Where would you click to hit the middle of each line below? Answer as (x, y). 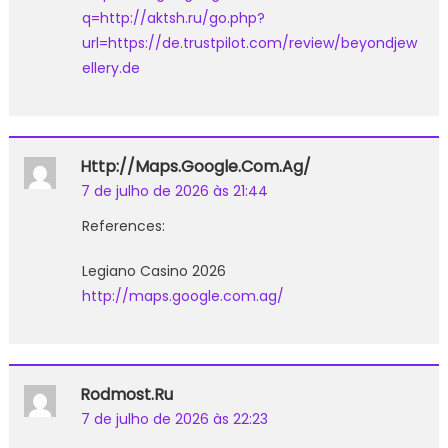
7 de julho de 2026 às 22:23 (174, 418)
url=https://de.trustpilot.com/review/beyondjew (249, 42)
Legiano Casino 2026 (153, 270)
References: (123, 225)
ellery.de (110, 67)
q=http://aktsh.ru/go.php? (173, 17)
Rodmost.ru (126, 394)
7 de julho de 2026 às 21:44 (174, 190)
